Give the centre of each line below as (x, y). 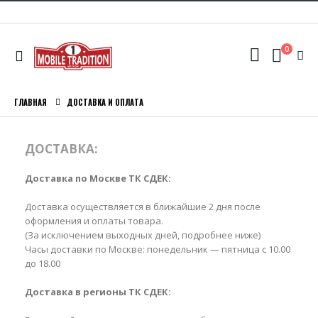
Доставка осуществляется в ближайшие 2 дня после (143, 207)
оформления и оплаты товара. (94, 221)
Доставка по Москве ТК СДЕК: (98, 178)
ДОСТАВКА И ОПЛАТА (105, 102)
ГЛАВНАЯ (31, 102)
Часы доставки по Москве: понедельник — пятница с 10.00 (158, 249)
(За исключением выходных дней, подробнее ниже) (143, 235)
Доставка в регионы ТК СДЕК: (98, 292)
